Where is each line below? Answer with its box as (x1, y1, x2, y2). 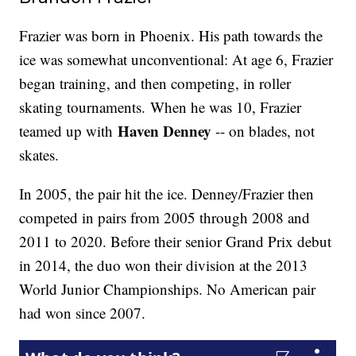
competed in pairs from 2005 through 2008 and (19, 207, 311, 228)
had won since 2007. (19, 303, 156, 323)
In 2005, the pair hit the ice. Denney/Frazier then (19, 184, 315, 204)
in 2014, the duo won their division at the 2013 (19, 255, 308, 276)
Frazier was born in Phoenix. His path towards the (19, 25, 323, 46)
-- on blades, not (215, 121, 315, 141)
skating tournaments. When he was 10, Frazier (19, 97, 302, 118)
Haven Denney (118, 120, 216, 142)
